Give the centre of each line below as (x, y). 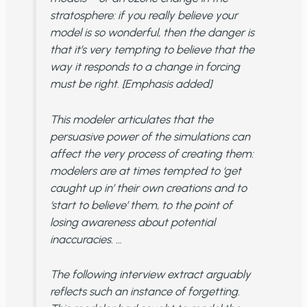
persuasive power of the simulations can (150, 136)
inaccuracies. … (85, 239)
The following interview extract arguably (150, 274)
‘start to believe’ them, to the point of (141, 205)
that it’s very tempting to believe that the (152, 50)
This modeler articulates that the (131, 119)
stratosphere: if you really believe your (144, 15)
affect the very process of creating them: (151, 153)
